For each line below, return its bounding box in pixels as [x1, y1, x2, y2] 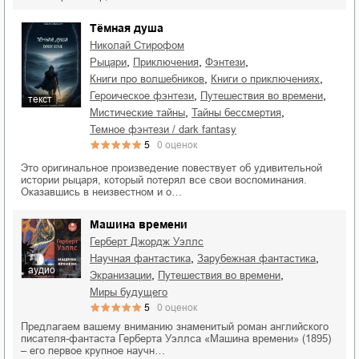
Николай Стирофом [97, 39, 184, 52]
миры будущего [99, 286, 167, 299]
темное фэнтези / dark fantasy [95, 123, 236, 136]
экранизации [97, 269, 151, 282]
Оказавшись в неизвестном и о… [21, 186, 182, 199]
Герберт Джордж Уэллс [95, 236, 204, 248]
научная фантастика [97, 252, 191, 265]
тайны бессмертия [197, 107, 281, 119]
